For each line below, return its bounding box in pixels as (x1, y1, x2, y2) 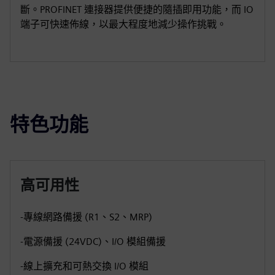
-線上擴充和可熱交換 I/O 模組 (20, 260, 149, 272)
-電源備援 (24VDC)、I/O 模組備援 (20, 236, 166, 247)
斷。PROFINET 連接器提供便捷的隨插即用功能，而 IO (20, 4, 254, 15)
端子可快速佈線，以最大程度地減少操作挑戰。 (20, 18, 227, 30)
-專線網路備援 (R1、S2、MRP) (20, 211, 152, 223)
